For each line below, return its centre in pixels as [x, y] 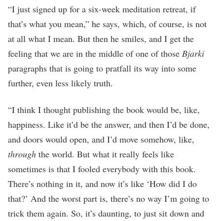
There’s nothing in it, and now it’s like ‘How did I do [102, 183]
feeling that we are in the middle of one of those [95, 53]
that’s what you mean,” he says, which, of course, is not [107, 23]
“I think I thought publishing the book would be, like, [104, 109]
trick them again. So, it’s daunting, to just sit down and [106, 213]
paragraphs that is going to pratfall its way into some [102, 68]
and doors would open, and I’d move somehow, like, [101, 139]
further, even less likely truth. [60, 83]
